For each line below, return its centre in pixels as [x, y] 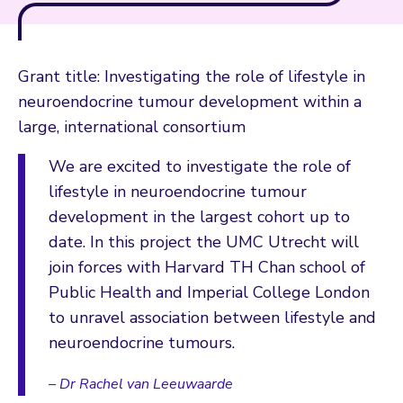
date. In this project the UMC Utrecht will [204, 242]
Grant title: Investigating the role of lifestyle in [192, 77]
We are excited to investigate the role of [200, 167]
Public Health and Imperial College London [209, 293]
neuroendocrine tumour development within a [190, 102]
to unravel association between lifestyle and [212, 318]
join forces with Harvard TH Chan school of [207, 268]
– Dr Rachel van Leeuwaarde [141, 385]
